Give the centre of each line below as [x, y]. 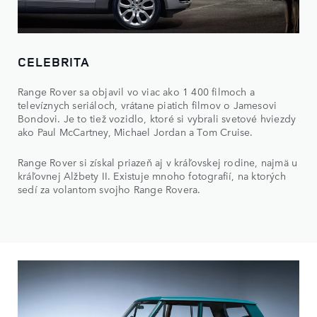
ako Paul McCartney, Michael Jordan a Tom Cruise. [136, 131]
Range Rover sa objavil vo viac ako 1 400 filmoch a [137, 91]
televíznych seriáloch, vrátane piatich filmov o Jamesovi [148, 104]
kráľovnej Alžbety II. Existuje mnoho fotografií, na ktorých [152, 175]
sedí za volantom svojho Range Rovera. [109, 189]
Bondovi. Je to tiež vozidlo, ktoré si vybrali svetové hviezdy [157, 118]
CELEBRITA [54, 61]
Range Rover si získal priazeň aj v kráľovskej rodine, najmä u [158, 162]
